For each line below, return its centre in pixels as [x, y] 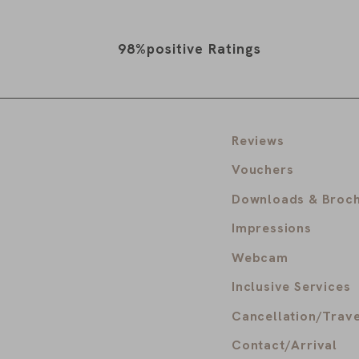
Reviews [258, 140]
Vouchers [263, 170]
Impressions [272, 228]
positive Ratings [204, 49]
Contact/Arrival [284, 345]
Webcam [260, 257]
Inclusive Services [291, 287]
